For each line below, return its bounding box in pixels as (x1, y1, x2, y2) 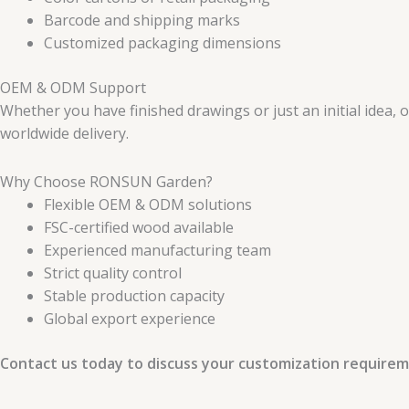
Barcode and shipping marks (44, 9, 240, 30)
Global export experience (44, 308, 215, 329)
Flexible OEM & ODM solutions (44, 194, 252, 215)
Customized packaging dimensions (44, 32, 281, 53)
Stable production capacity (44, 285, 225, 306)
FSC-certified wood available (44, 216, 234, 237)
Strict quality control (44, 262, 182, 283)
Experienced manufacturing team (44, 239, 271, 260)
